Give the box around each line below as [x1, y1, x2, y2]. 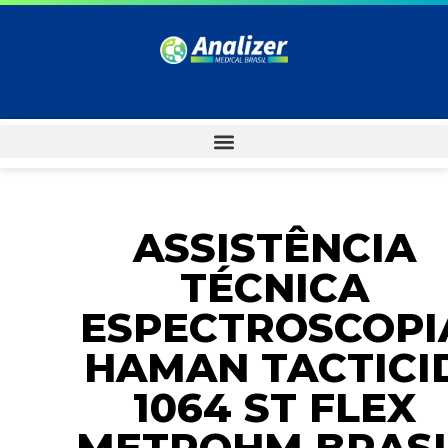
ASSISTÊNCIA [132, 223, 416, 272]
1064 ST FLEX [132, 383, 416, 432]
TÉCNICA [179, 263, 369, 312]
